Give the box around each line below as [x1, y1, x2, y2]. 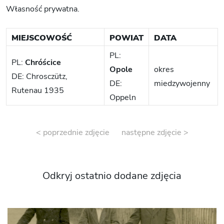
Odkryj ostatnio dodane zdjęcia [42, 168, 181, 182]
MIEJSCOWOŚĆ [11, 32, 72, 43]
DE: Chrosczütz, [11, 70, 67, 82]
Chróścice [25, 56, 61, 68]
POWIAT [109, 32, 143, 43]
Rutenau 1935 [11, 84, 64, 96]
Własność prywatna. [6, 3, 79, 14]
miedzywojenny [154, 77, 210, 89]
